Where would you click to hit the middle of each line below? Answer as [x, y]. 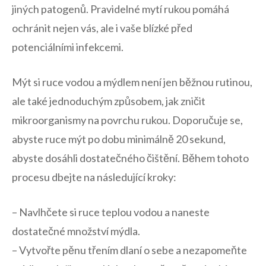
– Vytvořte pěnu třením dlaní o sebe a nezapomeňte [129, 250]
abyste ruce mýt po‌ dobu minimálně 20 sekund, [119, 139]
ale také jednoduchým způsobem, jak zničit [109, 101]
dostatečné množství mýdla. [76, 231]
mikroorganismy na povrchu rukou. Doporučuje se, [127, 120]
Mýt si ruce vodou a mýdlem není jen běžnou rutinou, [132, 82]
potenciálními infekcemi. [68, 47]
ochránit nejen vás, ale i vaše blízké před [102, 28]
